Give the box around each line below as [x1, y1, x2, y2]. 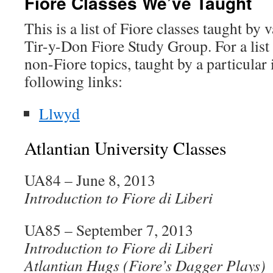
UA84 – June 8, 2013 [24, 169, 155, 190]
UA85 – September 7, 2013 [24, 219, 193, 240]
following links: [24, 71, 122, 91]
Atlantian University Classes [24, 136, 226, 160]
